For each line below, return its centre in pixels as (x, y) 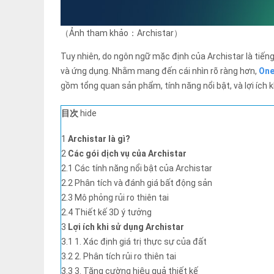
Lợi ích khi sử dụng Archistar (126, 227)
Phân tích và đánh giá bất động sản (143, 183)
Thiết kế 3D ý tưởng (113, 213)
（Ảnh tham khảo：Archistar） (121, 33)
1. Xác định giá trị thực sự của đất (141, 242)
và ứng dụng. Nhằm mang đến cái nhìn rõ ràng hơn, (160, 71)
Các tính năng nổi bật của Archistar (143, 168)
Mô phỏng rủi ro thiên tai (122, 198)
